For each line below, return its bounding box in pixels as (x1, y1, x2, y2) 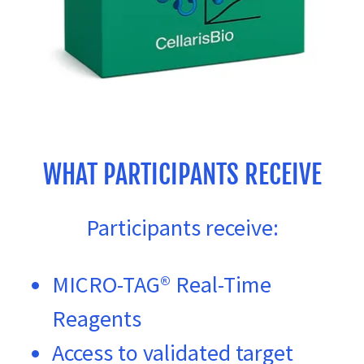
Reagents (52, 303, 141, 333)
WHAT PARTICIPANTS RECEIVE (42, 158, 322, 191)
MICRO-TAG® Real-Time (52, 269, 271, 299)
